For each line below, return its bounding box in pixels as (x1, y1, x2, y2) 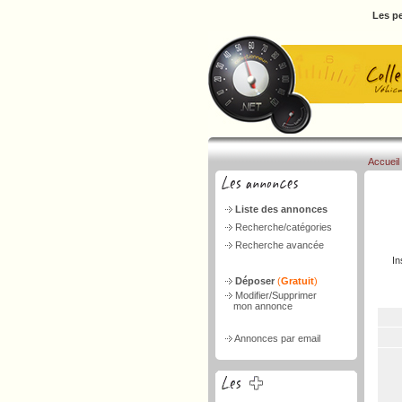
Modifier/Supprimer (235, 290, 317, 301)
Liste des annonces (235, 204, 328, 214)
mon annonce (223, 301, 293, 311)
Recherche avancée (235, 240, 324, 250)
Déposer (235, 275, 277, 286)
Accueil (368, 156, 399, 167)
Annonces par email (234, 333, 320, 344)
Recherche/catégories (235, 222, 332, 232)
